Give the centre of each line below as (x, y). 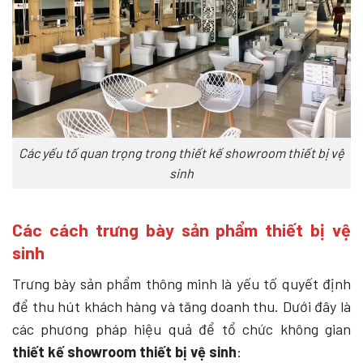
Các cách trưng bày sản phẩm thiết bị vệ (181, 229)
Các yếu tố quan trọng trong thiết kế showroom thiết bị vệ (181, 153)
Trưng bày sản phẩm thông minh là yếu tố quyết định (181, 283)
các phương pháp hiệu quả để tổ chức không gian (181, 329)
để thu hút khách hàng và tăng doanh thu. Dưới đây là (181, 306)
